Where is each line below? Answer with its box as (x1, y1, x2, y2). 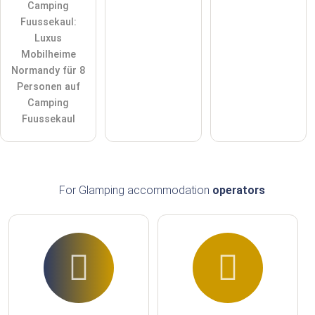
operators (212, 183, 265, 197)
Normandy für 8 (11, 64, 86, 77)
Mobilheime (20, 48, 76, 60)
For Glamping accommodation (58, 183, 212, 197)
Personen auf (16, 80, 80, 93)
